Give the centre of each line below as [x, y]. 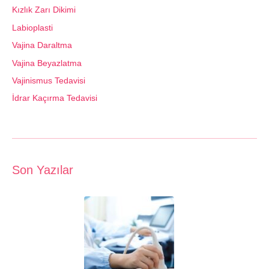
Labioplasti [32, 27]
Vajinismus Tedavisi [49, 80]
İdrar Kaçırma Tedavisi [55, 98]
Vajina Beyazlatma [47, 63]
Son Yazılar [43, 170]
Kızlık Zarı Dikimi [44, 10]
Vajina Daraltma [42, 45]
